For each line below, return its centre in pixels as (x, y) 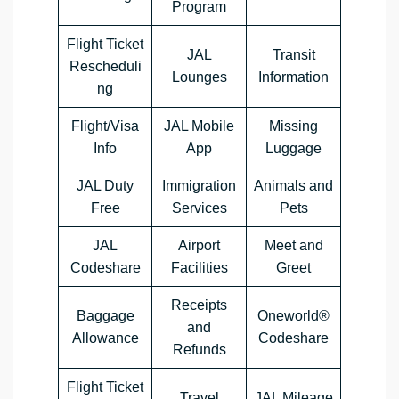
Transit (293, 55)
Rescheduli (105, 67)
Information (293, 77)
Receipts (199, 305)
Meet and (293, 246)
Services (199, 208)
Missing (293, 126)
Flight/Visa (105, 126)
